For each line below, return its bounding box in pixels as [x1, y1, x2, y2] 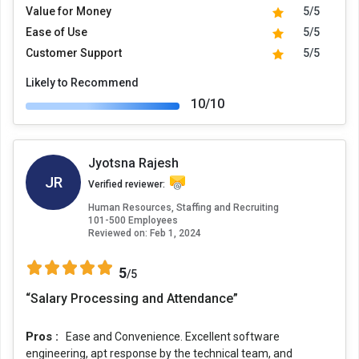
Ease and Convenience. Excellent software [66, 330, 280, 344]
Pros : [26, 329, 62, 345]
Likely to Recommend [26, 76, 139, 90]
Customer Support [26, 46, 122, 60]
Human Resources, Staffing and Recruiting [88, 202, 279, 214]
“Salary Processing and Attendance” [26, 291, 238, 307]
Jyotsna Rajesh [88, 155, 179, 171]
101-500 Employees [88, 215, 178, 227]
